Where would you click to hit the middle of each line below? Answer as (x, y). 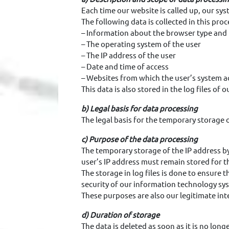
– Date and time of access (125, 67)
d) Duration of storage (120, 215)
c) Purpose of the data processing (139, 139)
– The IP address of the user (128, 55)
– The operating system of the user (141, 44)
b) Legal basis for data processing (139, 109)
